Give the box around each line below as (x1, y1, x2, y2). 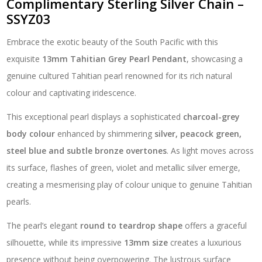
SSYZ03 (6, 10, 51, 28)
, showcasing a (187, 53, 243, 65)
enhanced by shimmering (55, 128, 155, 140)
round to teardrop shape (80, 220, 183, 232)
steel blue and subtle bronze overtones (6, 145, 167, 157)
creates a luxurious (168, 237, 242, 249)
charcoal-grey (183, 111, 240, 123)
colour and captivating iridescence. (6, 87, 137, 99)
